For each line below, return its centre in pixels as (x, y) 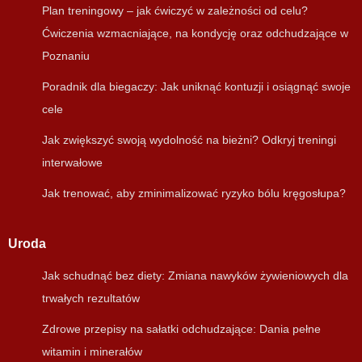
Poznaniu (66, 56)
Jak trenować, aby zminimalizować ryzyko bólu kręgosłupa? (194, 194)
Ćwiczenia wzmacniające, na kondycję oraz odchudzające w (195, 34)
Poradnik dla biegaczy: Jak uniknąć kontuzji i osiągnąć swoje (196, 87)
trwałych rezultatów (91, 299)
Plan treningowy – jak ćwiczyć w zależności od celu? (175, 11)
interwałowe (72, 163)
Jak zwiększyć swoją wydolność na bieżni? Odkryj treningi (189, 140)
